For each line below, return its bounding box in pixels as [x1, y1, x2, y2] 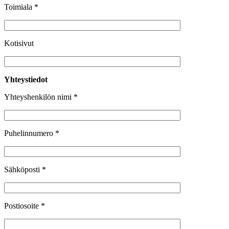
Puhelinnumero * [4, 129, 59, 138]
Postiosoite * [4, 201, 45, 211]
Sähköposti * [4, 165, 46, 174]
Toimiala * [4, 3, 38, 12]
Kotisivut [4, 39, 34, 48]
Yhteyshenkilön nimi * [4, 93, 78, 102]
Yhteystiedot [4, 75, 48, 84]
